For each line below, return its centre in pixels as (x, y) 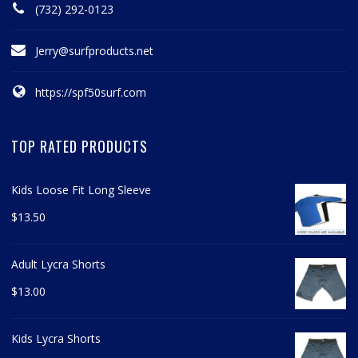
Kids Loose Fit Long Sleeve (82, 189)
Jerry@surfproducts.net (95, 50)
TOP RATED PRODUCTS (80, 146)
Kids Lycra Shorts (56, 338)
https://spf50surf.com (91, 92)
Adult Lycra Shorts (59, 264)
